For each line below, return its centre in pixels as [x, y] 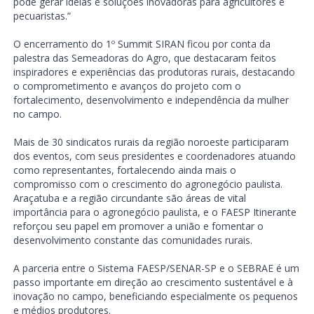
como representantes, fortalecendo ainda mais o [124, 170]
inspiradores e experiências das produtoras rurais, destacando [154, 72]
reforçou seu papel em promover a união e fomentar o [138, 226]
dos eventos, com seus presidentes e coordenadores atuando [154, 156]
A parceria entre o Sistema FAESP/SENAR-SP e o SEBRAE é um [156, 268]
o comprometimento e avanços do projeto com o [127, 86]
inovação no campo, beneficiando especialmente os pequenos [155, 296]
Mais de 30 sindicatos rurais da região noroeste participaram [151, 142]
